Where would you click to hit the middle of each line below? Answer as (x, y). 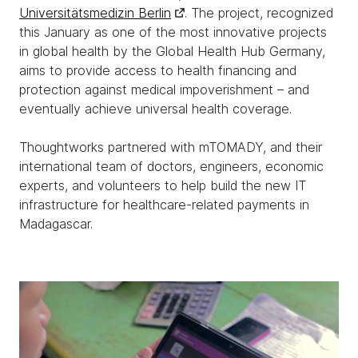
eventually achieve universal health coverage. (157, 109)
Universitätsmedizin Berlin (95, 13)
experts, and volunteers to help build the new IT (163, 185)
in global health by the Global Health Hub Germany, (172, 51)
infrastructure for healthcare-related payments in (164, 205)
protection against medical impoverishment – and (164, 89)
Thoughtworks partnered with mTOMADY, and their (171, 147)
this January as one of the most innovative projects (173, 32)
